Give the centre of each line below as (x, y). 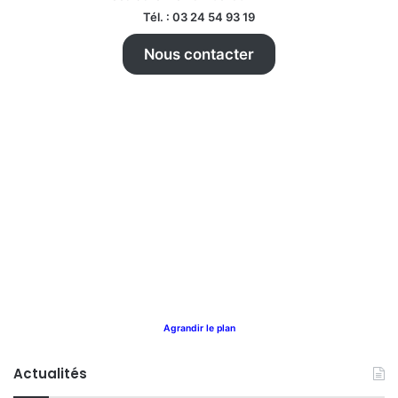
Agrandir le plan (199, 329)
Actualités (50, 374)
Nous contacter (199, 55)
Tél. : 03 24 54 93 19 (199, 17)
